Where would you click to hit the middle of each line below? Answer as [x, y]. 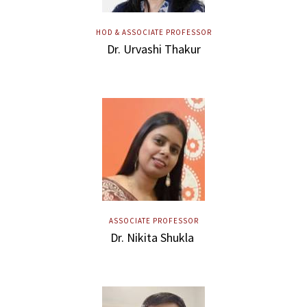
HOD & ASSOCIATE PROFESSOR [153, 32]
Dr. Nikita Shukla [153, 237]
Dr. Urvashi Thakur [153, 49]
